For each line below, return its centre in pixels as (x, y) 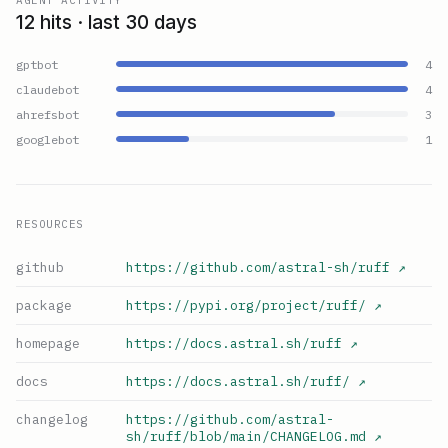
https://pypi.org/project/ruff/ (246, 305)
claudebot (47, 89)
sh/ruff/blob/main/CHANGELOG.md (246, 436)
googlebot (47, 139)
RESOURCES (50, 223)
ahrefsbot (47, 114)
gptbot (37, 64)
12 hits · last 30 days (106, 22)
